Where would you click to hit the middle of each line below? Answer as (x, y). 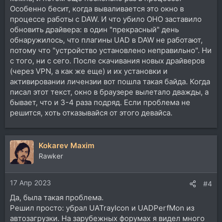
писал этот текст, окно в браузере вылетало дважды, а (109, 92)
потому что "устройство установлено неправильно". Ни (111, 50)
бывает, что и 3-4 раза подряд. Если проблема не (100, 102)
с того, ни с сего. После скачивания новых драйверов (107, 60)
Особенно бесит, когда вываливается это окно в (97, 8)
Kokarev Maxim (66, 145)
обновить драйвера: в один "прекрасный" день (94, 29)
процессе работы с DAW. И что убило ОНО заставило (106, 19)
